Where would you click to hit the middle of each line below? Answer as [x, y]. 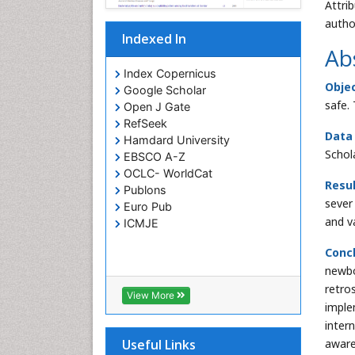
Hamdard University [175, 140]
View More [152, 296]
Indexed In [154, 39]
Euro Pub [146, 206]
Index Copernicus [168, 73]
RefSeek [144, 123]
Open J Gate [155, 107]
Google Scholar [163, 90]
